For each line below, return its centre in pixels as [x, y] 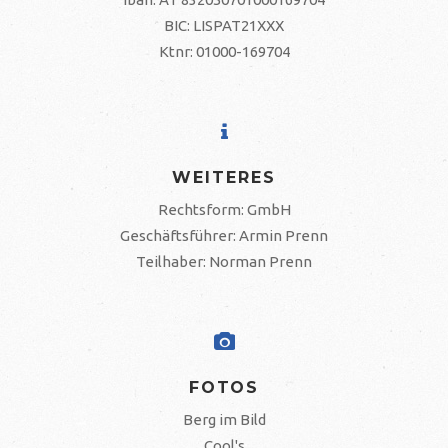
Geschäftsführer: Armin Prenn [224, 235]
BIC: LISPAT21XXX [224, 25]
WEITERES [224, 177]
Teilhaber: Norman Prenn [224, 261]
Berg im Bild [224, 419]
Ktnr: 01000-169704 [224, 51]
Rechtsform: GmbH [224, 209]
